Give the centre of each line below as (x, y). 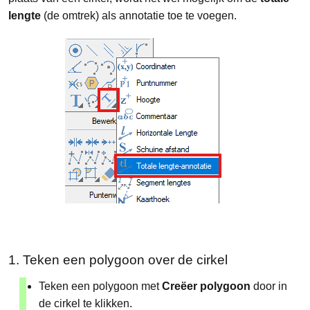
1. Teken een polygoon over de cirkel (118, 259)
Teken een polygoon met (100, 286)
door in (269, 286)
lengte (25, 15)
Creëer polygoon (206, 286)
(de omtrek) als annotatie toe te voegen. (140, 15)
